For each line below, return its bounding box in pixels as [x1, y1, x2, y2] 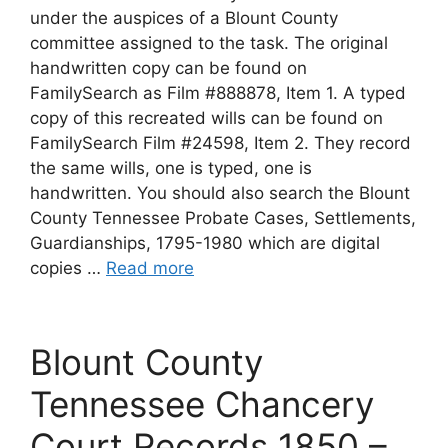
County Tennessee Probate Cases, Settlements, [30, 207, 416, 228]
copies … [30, 257, 106, 278]
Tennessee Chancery [30, 382, 374, 425]
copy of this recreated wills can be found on [30, 107, 383, 128]
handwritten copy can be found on [30, 57, 307, 78]
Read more [106, 257, 194, 278]
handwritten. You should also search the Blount [30, 182, 410, 203]
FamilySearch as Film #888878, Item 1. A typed [30, 82, 406, 103]
